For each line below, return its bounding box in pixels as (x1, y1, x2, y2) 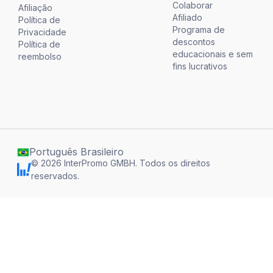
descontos (172, 37, 216, 48)
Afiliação (18, 2, 52, 13)
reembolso (18, 51, 62, 62)
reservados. (31, 171, 80, 182)
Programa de (172, 24, 225, 35)
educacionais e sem (172, 49, 253, 60)
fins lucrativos (172, 61, 228, 72)
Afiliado (172, 12, 203, 23)
